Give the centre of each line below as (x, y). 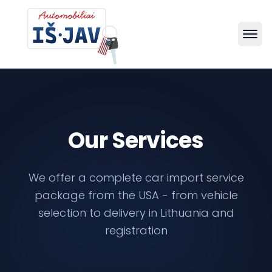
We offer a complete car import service (136, 178)
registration (136, 230)
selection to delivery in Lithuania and (136, 213)
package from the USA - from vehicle (136, 195)
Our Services (136, 141)
